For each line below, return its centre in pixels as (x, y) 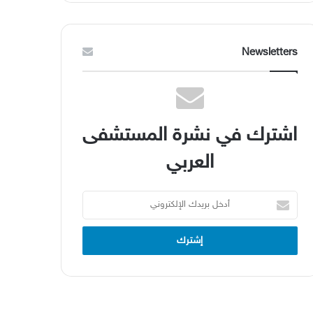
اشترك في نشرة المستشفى (190, 136)
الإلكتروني (280, 226)
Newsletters (269, 52)
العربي (190, 163)
